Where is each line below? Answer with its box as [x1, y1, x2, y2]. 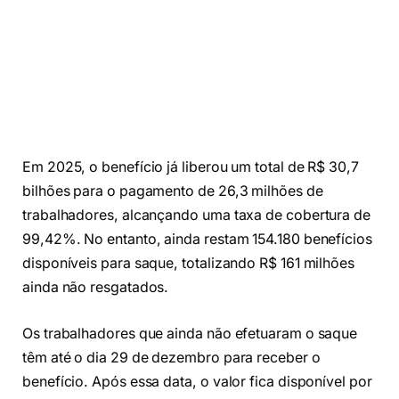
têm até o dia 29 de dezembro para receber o [22, 348, 321, 366]
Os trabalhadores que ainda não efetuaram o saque [22, 324, 358, 342]
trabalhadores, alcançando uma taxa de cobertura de [22, 207, 371, 224]
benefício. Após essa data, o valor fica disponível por [22, 372, 372, 390]
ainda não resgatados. [22, 279, 173, 297]
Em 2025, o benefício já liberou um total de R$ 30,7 [22, 159, 359, 176]
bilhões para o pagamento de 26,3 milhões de [22, 183, 323, 200]
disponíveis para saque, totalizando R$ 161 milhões [22, 255, 355, 273]
